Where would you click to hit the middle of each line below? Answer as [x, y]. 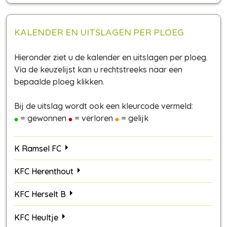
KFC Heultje [36, 217]
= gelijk [134, 118]
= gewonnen [43, 118]
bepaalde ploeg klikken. [59, 82]
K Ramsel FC [38, 148]
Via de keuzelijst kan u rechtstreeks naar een [98, 70]
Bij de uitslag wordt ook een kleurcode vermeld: [104, 106]
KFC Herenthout [44, 171]
